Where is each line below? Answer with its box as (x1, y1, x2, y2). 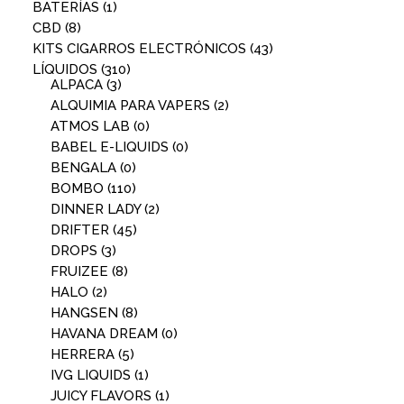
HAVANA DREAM (50, 326, 158, 342)
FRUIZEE (50, 263, 108, 280)
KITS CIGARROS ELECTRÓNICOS (32, 41, 246, 57)
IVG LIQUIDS (50, 367, 131, 383)
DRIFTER (50, 222, 109, 238)
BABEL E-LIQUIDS (50, 139, 169, 155)
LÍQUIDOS (32, 61, 97, 78)
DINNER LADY (50, 201, 141, 217)
